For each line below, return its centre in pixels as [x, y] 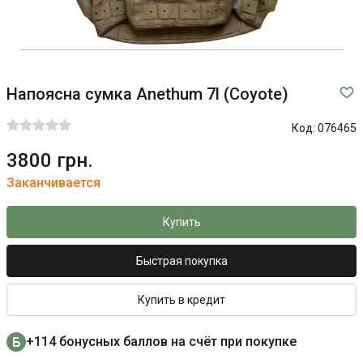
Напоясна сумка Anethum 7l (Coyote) [147, 94]
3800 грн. [50, 160]
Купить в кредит [181, 300]
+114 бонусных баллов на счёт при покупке [161, 342]
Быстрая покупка [181, 261]
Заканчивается [53, 183]
